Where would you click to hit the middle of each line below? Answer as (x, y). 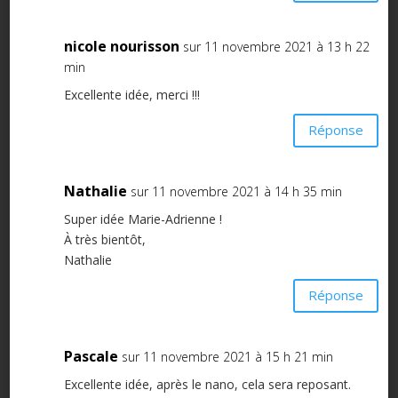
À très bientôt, (104, 239)
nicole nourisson (121, 46)
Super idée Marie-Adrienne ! (143, 219)
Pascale (91, 356)
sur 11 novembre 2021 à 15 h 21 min (227, 356)
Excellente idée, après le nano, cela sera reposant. (207, 384)
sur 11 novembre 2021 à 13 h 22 (276, 46)
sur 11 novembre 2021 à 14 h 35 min (236, 191)
